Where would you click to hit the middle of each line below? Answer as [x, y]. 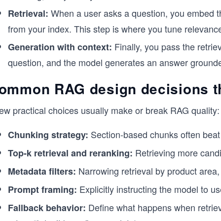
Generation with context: [60, 47]
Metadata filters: [42, 171]
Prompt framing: [42, 189]
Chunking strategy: [48, 135]
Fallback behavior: [47, 208]
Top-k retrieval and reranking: [70, 153]
